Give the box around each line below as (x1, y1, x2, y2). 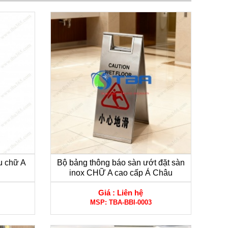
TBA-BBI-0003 (108, 198, 152, 207)
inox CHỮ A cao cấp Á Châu (69, 168, 173, 178)
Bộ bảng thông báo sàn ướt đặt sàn (56, 158, 185, 167)
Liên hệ (117, 188, 144, 197)
